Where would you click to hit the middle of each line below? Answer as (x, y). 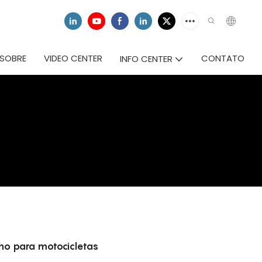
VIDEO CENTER (73, 58)
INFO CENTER (146, 59)
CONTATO (223, 58)
